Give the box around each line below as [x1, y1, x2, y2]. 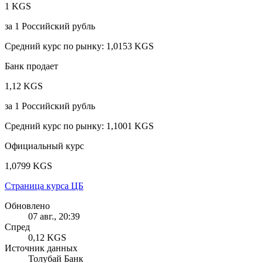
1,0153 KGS [106, 41, 154, 51]
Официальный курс [5, 140, 84, 151]
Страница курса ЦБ [5, 180, 83, 191]
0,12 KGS [28, 232, 66, 242]
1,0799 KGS [5, 160, 52, 171]
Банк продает [5, 60, 58, 71]
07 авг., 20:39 [28, 211, 80, 221]
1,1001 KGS [106, 120, 154, 131]
